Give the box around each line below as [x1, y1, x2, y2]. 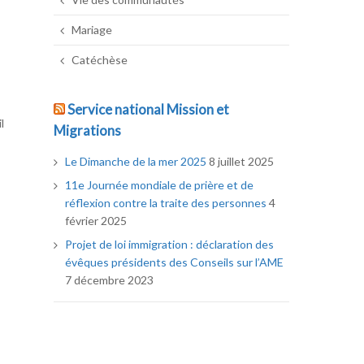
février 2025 [65, 214, 128, 228]
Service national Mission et [67, 101, 229, 119]
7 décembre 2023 [65, 273, 154, 288]
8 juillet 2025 [209, 154, 275, 169]
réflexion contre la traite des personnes [65, 196, 267, 210]
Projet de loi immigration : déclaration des [65, 237, 275, 252]
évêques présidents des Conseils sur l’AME [65, 255, 284, 270]
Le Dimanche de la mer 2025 [65, 154, 207, 169]
